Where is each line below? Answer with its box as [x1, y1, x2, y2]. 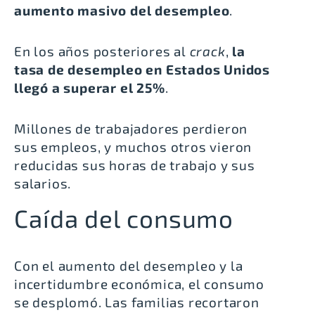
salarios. [14, 174, 72, 191]
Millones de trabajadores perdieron [14, 120, 248, 136]
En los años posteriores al [14, 42, 190, 59]
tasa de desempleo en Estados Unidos [14, 60, 270, 77]
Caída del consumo [14, 203, 234, 233]
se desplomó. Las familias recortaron [14, 294, 259, 311]
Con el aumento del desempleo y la [14, 257, 243, 274]
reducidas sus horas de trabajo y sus [14, 156, 255, 173]
